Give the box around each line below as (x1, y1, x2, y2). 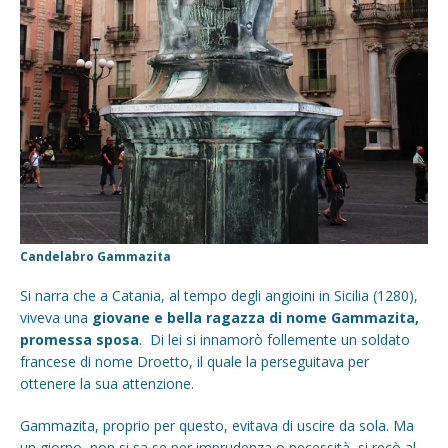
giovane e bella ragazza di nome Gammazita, (92, 307, 419, 327)
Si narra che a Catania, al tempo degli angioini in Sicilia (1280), (20, 285, 418, 305)
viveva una (20, 307, 92, 327)
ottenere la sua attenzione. (20, 373, 194, 393)
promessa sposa (20, 329, 139, 349)
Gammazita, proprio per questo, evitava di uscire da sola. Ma (20, 415, 414, 435)
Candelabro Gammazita (20, 247, 171, 265)
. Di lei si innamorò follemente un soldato (139, 329, 410, 349)
